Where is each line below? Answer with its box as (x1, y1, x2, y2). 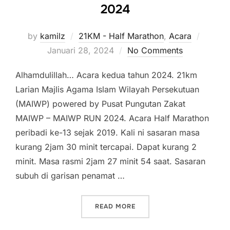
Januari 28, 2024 (47, 45, 114, 56)
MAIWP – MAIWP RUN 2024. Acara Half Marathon (15, 113, 209, 124)
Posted (202, 30, 228, 41)
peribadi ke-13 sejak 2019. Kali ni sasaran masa (15, 127, 200, 138)
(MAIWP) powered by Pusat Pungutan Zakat (15, 99, 185, 109)
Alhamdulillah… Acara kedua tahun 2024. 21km (15, 70, 197, 81)
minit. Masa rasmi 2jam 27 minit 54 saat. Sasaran (15, 156, 205, 167)
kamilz (40, 31, 65, 42)
